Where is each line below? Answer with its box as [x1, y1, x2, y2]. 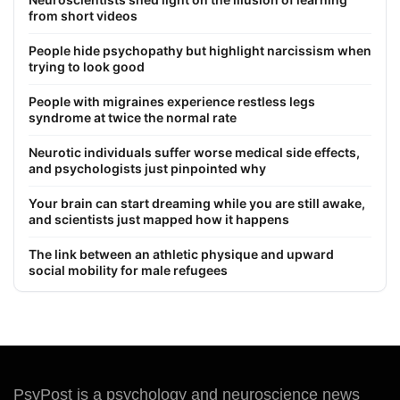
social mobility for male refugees [29, 262, 228, 278]
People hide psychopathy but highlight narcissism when [29, 42, 371, 58]
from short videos [29, 7, 137, 23]
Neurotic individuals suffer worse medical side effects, [29, 144, 360, 160]
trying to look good [29, 58, 145, 74]
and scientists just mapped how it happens [29, 211, 289, 227]
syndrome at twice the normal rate [29, 109, 237, 125]
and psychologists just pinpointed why [29, 160, 266, 176]
